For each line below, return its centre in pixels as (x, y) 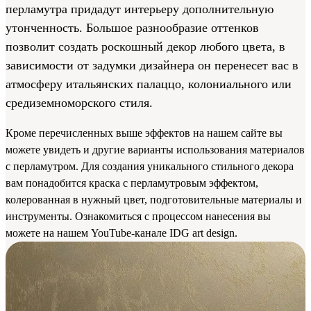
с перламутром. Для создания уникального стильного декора (150, 166)
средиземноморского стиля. (79, 102)
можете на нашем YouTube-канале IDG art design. (121, 233)
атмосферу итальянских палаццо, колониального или (149, 84)
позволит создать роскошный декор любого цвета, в (145, 46)
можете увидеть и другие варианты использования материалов (155, 149)
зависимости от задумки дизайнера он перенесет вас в (152, 65)
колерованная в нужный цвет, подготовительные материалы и (154, 199)
